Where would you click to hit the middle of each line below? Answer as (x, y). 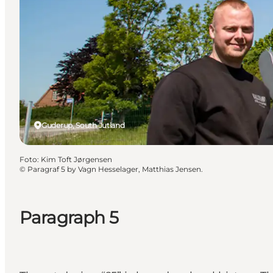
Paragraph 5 (69, 217)
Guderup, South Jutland (83, 125)
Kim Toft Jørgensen (76, 159)
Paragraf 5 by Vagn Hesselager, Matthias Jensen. (115, 169)
